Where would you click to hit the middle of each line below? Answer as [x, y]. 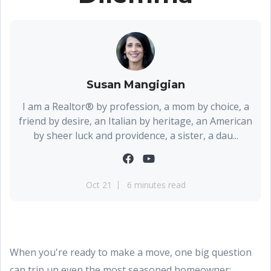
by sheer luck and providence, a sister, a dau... [135, 135]
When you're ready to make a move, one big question [131, 252]
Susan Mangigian [135, 85]
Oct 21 [99, 185]
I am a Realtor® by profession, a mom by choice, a [135, 106]
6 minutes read [156, 185]
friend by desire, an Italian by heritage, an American [135, 121]
